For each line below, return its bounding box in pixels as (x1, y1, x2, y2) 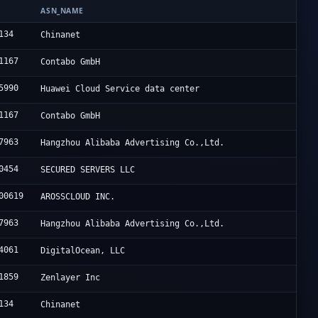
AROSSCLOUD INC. (40, 192, 116, 202)
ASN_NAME (40, 6, 84, 16)
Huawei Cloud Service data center (40, 84, 200, 94)
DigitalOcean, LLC (40, 246, 126, 256)
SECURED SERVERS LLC (40, 165, 136, 175)
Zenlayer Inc (40, 273, 101, 283)
